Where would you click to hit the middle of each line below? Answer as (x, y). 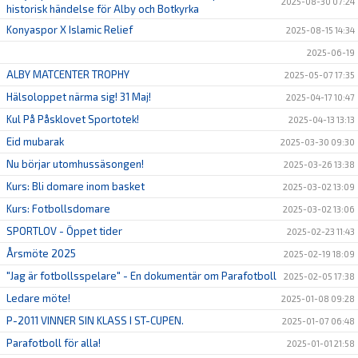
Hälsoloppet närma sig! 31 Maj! (79, 97)
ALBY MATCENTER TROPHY (68, 75)
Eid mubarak (35, 142)
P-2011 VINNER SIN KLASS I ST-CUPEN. (95, 321)
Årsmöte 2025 (41, 254)
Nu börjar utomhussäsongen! (75, 164)
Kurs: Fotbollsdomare (58, 209)
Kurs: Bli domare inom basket (76, 187)
